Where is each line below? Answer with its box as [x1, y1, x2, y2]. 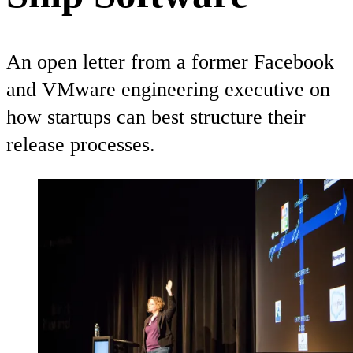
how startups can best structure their [6, 105, 306, 128]
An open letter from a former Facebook [6, 50, 334, 73]
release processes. [6, 132, 155, 156]
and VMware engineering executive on [6, 77, 330, 101]
